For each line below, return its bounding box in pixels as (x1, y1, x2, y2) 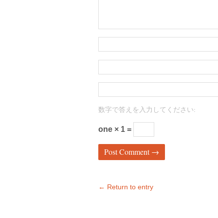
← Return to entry (98, 183, 153, 191)
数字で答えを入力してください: (98, 105, 196, 114)
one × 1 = (98, 125, 133, 133)
